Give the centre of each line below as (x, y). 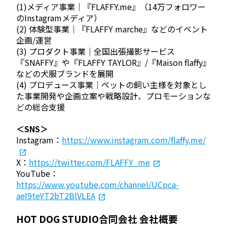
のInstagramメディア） (59, 17)
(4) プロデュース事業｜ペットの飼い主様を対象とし (111, 84)
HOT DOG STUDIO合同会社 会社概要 (97, 218)
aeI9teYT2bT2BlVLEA (56, 196)
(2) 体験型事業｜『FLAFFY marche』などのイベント (112, 29)
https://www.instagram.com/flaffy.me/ (134, 140)
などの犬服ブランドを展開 (65, 73)
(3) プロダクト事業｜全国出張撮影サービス (96, 51)
